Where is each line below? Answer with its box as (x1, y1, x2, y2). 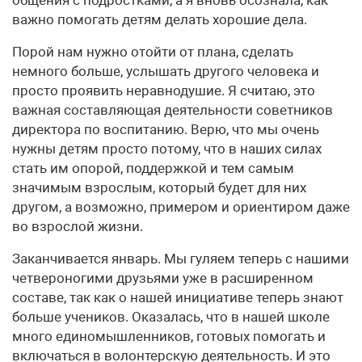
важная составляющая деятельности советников (12, 102, 333, 119)
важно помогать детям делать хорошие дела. (12, 11, 307, 28)
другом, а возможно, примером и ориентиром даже (12, 199, 350, 216)
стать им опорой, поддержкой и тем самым (12, 160, 294, 177)
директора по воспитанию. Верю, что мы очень (12, 121, 319, 138)
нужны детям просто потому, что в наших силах (12, 141, 322, 158)
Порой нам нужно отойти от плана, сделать (12, 44, 293, 61)
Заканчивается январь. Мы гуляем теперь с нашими (12, 250, 349, 267)
